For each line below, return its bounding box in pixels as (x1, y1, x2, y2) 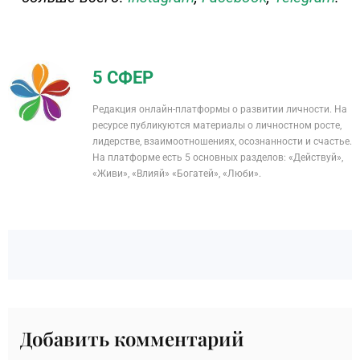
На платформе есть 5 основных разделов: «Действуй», (92, 152, 343, 164)
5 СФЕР (92, 67, 153, 88)
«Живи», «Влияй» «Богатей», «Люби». (92, 168, 261, 180)
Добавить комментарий (20, 325, 244, 352)
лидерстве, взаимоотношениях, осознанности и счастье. (92, 136, 352, 148)
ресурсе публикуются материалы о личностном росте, (92, 120, 342, 132)
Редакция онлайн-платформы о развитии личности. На (92, 104, 347, 116)
